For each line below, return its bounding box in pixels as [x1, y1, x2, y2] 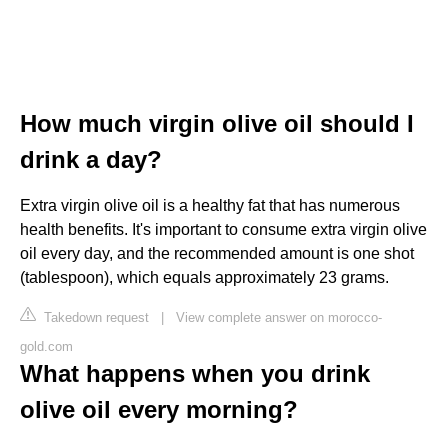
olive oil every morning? [20, 395, 298, 423]
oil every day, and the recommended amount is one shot [20, 244, 414, 262]
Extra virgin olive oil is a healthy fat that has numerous [20, 196, 400, 214]
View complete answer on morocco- [176, 309, 382, 325]
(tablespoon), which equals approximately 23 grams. [20, 268, 389, 286]
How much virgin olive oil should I [20, 109, 414, 137]
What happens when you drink [20, 359, 370, 387]
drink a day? [20, 145, 162, 173]
